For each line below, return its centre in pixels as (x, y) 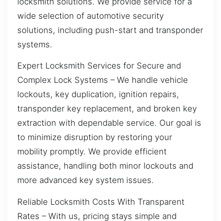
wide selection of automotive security (91, 16)
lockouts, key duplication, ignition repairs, (98, 94)
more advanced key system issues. (86, 180)
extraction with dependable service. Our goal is (109, 123)
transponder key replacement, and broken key (107, 109)
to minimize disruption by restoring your (95, 137)
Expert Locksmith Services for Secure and (99, 66)
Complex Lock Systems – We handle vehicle (103, 80)
